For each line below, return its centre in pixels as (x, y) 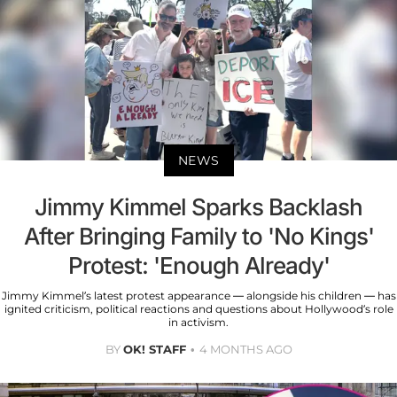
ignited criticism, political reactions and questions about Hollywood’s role (198, 309)
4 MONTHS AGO (245, 350)
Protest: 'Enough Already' (198, 266)
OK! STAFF (154, 350)
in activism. (198, 323)
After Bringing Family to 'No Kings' (198, 237)
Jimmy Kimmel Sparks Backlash (198, 207)
